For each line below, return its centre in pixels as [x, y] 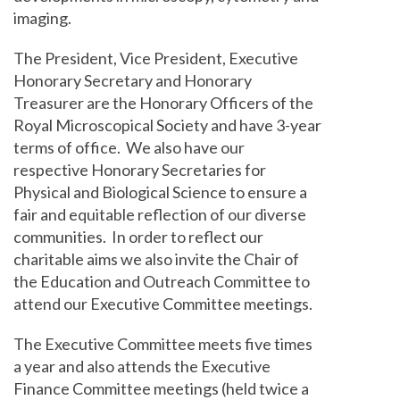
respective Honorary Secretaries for [140, 170]
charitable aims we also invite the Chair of [156, 259]
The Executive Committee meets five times [163, 344]
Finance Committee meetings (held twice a [161, 388]
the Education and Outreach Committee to [162, 281]
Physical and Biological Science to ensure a [160, 192]
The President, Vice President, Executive [156, 58]
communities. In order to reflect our [138, 237]
